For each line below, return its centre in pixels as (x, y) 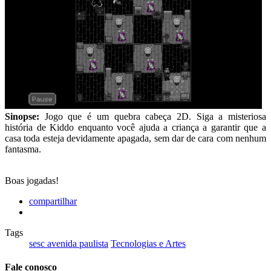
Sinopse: (22, 116)
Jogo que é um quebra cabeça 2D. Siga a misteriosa (153, 116)
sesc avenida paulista (69, 243)
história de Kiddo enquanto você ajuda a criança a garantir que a (135, 127)
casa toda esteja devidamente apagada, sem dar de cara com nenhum (135, 138)
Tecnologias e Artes (148, 243)
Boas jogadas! (32, 180)
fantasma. (23, 149)
